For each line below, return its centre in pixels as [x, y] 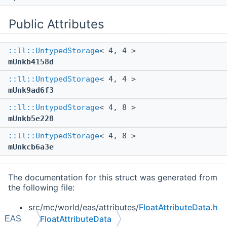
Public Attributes [56, 24]
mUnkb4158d [31, 62]
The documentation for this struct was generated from [113, 178]
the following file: [41, 188]
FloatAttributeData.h [178, 207]
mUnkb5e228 [31, 119]
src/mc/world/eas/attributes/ [84, 207]
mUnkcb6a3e [31, 147]
